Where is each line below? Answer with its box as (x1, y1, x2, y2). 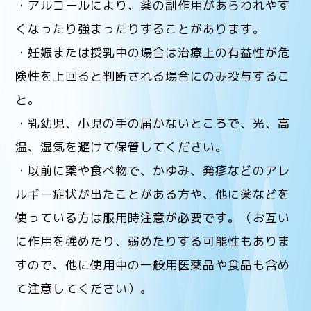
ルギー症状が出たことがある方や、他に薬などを (15, 185, 291, 202)
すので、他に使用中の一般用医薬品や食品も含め (15, 256, 291, 273)
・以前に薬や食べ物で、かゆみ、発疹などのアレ (15, 162, 291, 178)
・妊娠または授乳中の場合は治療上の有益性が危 (15, 44, 291, 60)
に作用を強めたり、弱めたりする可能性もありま (15, 233, 291, 249)
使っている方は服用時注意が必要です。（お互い (15, 209, 291, 226)
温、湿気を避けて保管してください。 (15, 138, 228, 155)
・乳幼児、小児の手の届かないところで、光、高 (15, 115, 291, 131)
